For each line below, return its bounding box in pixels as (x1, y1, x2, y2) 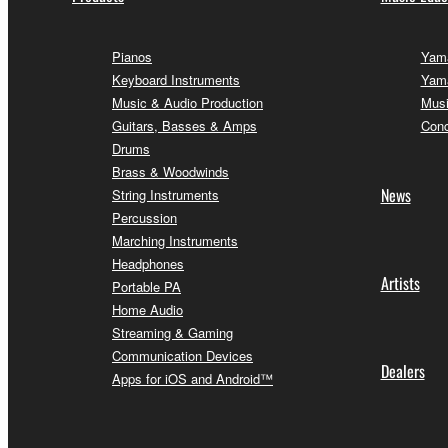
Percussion (112, 207, 177, 227)
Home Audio (112, 299, 183, 319)
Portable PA (112, 276, 181, 296)
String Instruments (112, 184, 219, 204)
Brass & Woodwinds (112, 161, 229, 181)
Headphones (112, 253, 184, 273)
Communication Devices (112, 345, 253, 365)
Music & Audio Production (112, 92, 263, 112)
